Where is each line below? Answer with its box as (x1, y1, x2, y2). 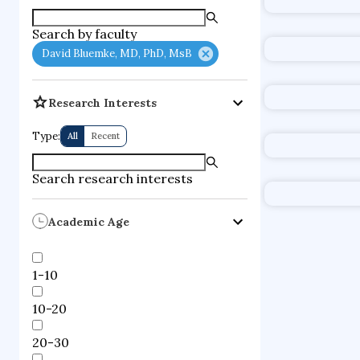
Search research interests (32, 170, 193, 186)
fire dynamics (288, 31, 358, 45)
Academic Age (48, 215, 129, 229)
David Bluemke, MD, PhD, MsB (42, 47, 192, 60)
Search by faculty (32, 26, 137, 42)
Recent (91, 130, 120, 141)
